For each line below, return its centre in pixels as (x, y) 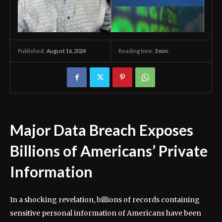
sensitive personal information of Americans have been (106, 213)
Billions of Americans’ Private (109, 151)
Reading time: (137, 51)
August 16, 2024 (66, 51)
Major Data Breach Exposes (102, 130)
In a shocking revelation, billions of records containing (105, 200)
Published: (31, 51)
